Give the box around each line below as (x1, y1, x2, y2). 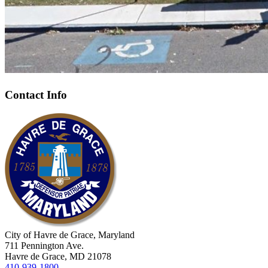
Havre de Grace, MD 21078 (5, 251, 111, 261)
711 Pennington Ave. (5, 240, 84, 251)
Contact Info (5, 89, 67, 102)
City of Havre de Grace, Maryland (5, 229, 135, 240)
